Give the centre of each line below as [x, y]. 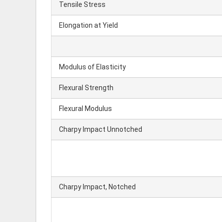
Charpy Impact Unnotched [101, 129]
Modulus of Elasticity [92, 67]
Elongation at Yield [88, 25]
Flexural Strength [86, 88]
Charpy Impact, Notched [97, 187]
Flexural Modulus [85, 109]
